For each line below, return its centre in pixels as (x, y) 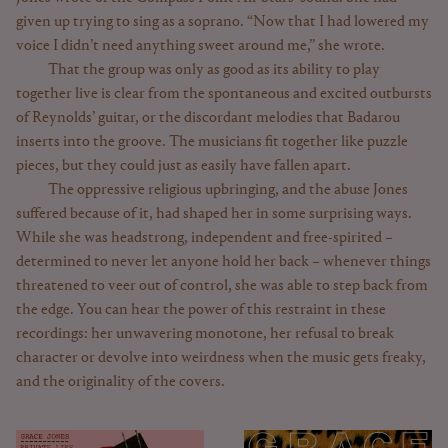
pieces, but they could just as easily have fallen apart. (183, 165)
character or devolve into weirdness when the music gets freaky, (221, 357)
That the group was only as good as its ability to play (214, 69)
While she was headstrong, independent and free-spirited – (204, 237)
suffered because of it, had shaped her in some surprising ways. (214, 213)
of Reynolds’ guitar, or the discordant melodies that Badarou (208, 117)
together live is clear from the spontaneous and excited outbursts (224, 93)
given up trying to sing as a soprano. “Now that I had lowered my (222, 21)
